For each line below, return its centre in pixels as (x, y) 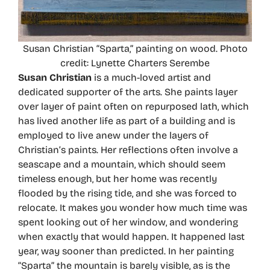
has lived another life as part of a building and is (127, 121)
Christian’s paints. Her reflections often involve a (128, 149)
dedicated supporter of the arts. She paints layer (128, 92)
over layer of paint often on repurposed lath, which (133, 106)
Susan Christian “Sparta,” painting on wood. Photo (135, 48)
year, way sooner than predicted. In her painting (126, 251)
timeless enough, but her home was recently (118, 178)
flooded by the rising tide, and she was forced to (127, 193)
